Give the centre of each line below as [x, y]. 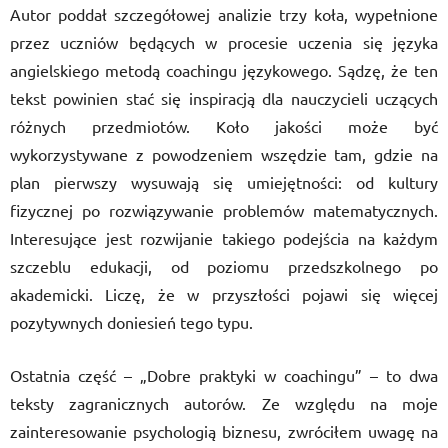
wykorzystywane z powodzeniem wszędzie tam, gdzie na [224, 154]
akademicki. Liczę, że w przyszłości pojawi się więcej [224, 294]
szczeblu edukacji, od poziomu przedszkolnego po [224, 266]
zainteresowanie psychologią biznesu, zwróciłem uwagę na [224, 431]
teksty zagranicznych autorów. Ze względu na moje [224, 403]
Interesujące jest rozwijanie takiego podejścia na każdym [224, 238]
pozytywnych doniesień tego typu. [131, 322]
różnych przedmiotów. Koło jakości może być [224, 126]
